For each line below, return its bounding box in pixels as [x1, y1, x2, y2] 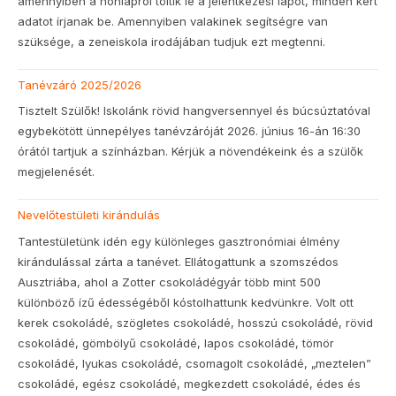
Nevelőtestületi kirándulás [18, 208, 160, 222]
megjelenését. [18, 164, 95, 179]
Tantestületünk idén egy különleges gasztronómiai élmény [18, 233, 339, 248]
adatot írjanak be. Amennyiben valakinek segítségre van [18, 13, 328, 28]
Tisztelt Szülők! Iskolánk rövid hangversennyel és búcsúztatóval [18, 103, 370, 118]
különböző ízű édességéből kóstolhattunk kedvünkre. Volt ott [18, 294, 354, 309]
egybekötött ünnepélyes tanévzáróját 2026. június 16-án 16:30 [18, 124, 361, 138]
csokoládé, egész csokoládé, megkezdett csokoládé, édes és [18, 376, 361, 391]
